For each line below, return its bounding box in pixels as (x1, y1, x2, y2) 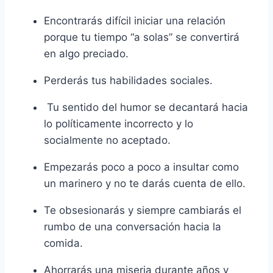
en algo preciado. (44, 48, 129, 60)
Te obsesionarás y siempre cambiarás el (44, 204, 241, 217)
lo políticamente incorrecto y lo (44, 118, 193, 130)
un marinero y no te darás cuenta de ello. (44, 177, 246, 190)
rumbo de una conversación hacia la (44, 221, 221, 233)
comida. (44, 237, 83, 250)
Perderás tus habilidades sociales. (44, 74, 213, 87)
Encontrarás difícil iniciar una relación (44, 15, 225, 27)
